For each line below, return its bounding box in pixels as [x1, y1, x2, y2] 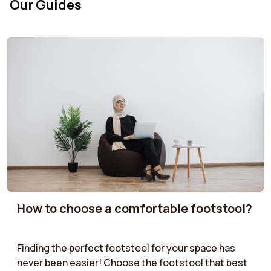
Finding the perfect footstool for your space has [17, 241, 235, 255]
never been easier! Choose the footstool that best [17, 256, 247, 270]
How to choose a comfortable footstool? [17, 200, 252, 217]
